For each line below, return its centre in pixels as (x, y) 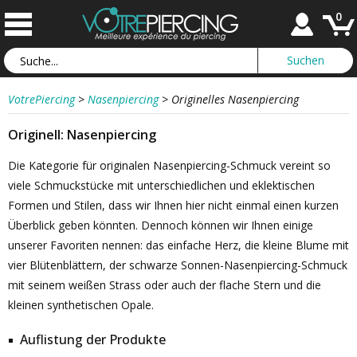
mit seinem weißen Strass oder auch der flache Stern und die (165, 285)
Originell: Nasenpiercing (82, 135)
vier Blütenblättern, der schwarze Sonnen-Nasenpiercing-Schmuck (178, 265)
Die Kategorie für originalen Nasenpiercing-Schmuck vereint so (169, 165)
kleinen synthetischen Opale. (81, 305)
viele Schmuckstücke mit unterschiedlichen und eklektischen (161, 185)
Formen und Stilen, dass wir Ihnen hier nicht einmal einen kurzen (173, 205)
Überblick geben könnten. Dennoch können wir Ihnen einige (161, 225)
